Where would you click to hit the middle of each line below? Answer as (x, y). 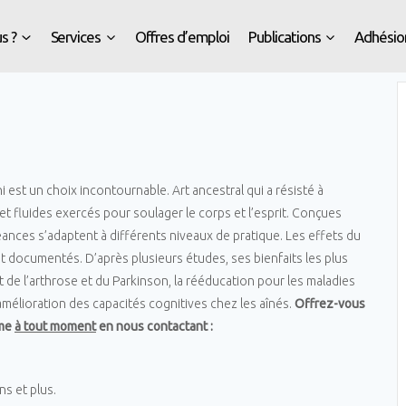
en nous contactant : (155, 326)
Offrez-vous (330, 304)
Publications (284, 36)
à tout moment (55, 326)
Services (76, 36)
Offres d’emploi (182, 36)
